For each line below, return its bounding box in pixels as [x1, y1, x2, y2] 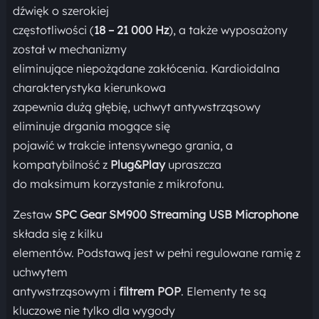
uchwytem [12, 265, 68, 279]
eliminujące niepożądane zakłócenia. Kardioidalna [12, 61, 280, 75]
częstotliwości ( [12, 23, 94, 37]
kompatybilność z [12, 157, 110, 172]
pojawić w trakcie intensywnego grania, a [12, 138, 233, 152]
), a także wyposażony [168, 23, 288, 37]
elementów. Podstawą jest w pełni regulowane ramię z [12, 246, 300, 260]
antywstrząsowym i [12, 284, 119, 298]
